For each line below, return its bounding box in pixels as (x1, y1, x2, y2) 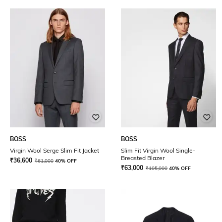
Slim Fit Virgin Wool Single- (121, 147, 195, 154)
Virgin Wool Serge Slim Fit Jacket (10, 147, 99, 154)
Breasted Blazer (121, 154, 165, 162)
